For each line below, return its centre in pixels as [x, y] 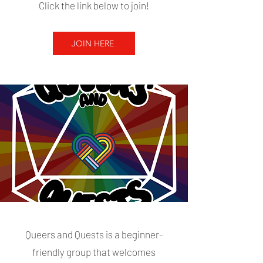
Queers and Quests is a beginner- [94, 234]
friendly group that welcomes [94, 252]
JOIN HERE [93, 43]
